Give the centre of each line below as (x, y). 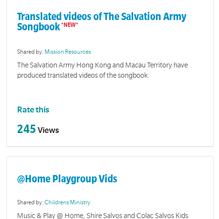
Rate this (33, 110)
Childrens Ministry (68, 203)
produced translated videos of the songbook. (86, 75)
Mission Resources (68, 52)
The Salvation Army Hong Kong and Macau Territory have (103, 65)
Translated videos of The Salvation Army (102, 16)
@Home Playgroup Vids (67, 179)
